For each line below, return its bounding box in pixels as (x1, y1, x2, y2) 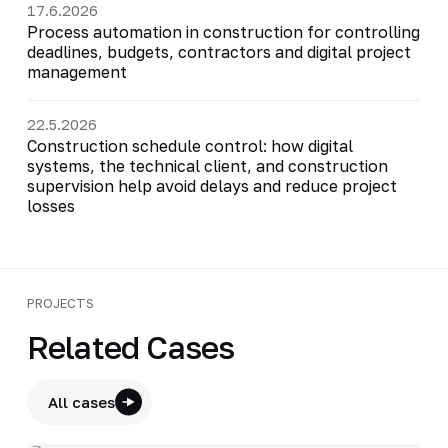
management (26, 61, 127, 82)
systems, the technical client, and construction (26, 155, 388, 176)
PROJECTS (26, 294, 94, 311)
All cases (47, 392, 115, 411)
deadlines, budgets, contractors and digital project (26, 41, 411, 62)
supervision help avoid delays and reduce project (26, 175, 397, 196)
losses (26, 195, 75, 216)
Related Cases (26, 327, 235, 366)
